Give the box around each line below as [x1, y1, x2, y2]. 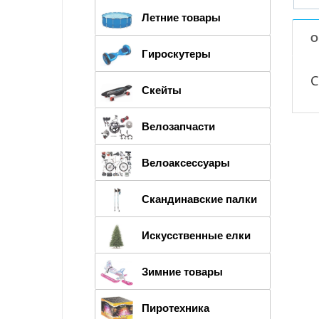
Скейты [142, 81, 182, 98]
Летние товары [142, 9, 221, 25]
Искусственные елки [142, 226, 251, 243]
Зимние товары [142, 263, 223, 279]
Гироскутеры [142, 45, 211, 61]
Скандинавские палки [142, 190, 257, 206]
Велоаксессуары [142, 154, 230, 170]
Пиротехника [142, 299, 209, 315]
